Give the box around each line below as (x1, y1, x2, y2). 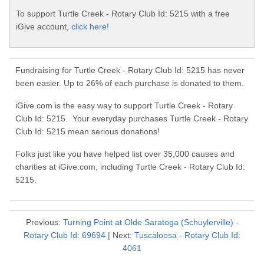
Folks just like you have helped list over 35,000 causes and (15, 149, 235, 159)
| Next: (105, 230, 134, 240)
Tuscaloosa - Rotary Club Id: (134, 230, 240, 240)
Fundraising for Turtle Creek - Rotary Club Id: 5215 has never (15, 65, 245, 75)
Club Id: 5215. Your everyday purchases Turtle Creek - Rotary (15, 114, 248, 124)
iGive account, (16, 22, 71, 32)
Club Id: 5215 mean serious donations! (15, 127, 160, 137)
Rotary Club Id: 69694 (24, 230, 105, 240)
